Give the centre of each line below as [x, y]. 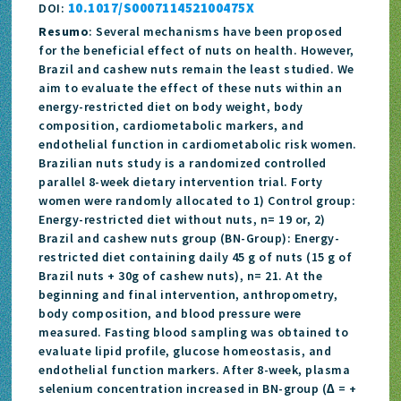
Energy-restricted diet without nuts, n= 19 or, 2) [182, 219]
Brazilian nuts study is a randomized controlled [183, 162]
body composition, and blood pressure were [170, 313]
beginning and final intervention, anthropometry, [188, 294]
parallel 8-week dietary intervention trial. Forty [181, 181]
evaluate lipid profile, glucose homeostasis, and [185, 350]
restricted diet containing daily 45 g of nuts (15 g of [196, 256]
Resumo [64, 31]
